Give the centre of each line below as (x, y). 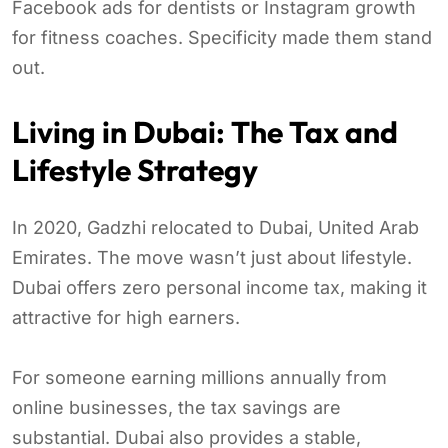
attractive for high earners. (126, 317)
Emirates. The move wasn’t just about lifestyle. (212, 257)
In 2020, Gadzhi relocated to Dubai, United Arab (215, 227)
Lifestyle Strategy (135, 169)
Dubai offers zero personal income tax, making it (219, 287)
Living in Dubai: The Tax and (205, 131)
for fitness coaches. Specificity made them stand (222, 37)
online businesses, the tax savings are (176, 407)
